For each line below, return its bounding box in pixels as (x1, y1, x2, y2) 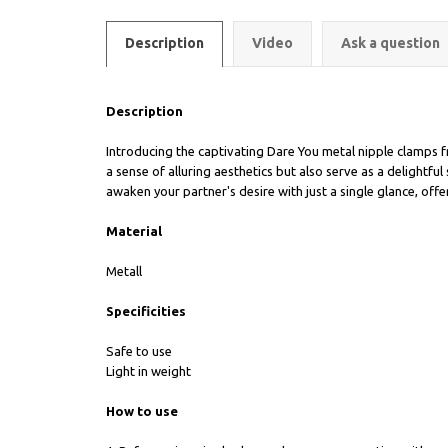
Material (106, 224, 162, 238)
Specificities (106, 304, 186, 318)
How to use (106, 404, 178, 418)
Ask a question (341, 35, 440, 51)
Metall (106, 264, 142, 278)
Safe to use (106, 344, 172, 358)
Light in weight (106, 364, 191, 378)
